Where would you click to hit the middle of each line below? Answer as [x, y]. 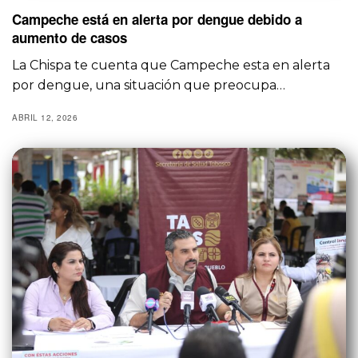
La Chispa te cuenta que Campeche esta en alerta [171, 65]
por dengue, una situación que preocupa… [149, 85]
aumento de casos [70, 37]
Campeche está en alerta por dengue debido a [157, 19]
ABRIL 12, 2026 [45, 117]
